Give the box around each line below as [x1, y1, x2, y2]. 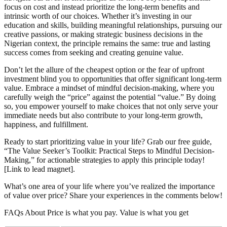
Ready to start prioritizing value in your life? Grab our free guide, [4, 137, 212, 146]
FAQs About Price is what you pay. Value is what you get [4, 208, 188, 217]
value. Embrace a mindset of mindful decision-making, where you [4, 83, 214, 92]
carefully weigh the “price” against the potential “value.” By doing [4, 92, 216, 101]
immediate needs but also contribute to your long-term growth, [4, 110, 203, 120]
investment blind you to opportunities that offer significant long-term [4, 74, 221, 83]
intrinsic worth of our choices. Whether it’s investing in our [4, 11, 192, 20]
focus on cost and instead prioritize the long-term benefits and [4, 2, 200, 11]
